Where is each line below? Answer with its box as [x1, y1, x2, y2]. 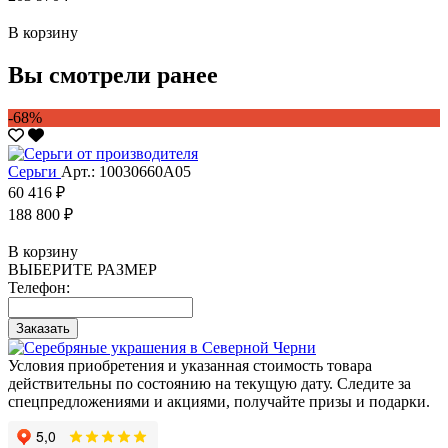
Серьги [8, 162, 61, 180]
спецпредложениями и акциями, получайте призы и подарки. [8, 392, 430, 410]
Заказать [16, 320, 70, 336]
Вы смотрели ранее [8, 61, 218, 88]
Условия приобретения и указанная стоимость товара [8, 356, 372, 374]
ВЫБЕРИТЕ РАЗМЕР [8, 260, 157, 278]
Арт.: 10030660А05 [61, 162, 191, 180]
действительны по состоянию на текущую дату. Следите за [8, 374, 411, 392]
